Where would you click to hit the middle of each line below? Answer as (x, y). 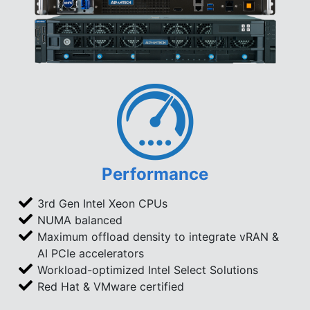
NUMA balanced (80, 220)
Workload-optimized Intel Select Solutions (148, 270)
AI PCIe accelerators (91, 253)
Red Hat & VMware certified (111, 286)
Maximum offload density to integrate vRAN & (158, 236)
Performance (155, 174)
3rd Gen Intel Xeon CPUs (102, 203)
